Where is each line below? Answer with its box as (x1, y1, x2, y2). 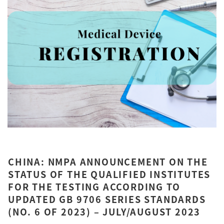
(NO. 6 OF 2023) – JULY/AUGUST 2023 (8, 205, 201, 218)
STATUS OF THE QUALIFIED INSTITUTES (8, 167, 211, 181)
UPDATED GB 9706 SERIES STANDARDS (8, 192, 206, 206)
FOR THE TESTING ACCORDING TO (8, 180, 180, 193)
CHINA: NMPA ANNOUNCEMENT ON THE (8, 155, 208, 168)
